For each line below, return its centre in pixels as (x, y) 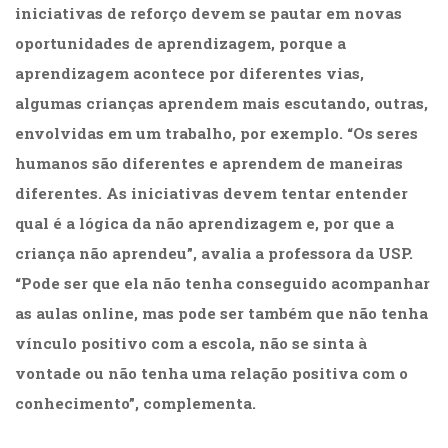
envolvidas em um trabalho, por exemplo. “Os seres (216, 133)
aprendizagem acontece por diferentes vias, (189, 73)
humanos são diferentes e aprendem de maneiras (209, 163)
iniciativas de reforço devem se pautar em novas (208, 13)
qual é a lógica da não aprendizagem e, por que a (204, 223)
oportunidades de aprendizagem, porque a (180, 43)
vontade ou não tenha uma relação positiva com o (211, 373)
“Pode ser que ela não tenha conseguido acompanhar (222, 283)
